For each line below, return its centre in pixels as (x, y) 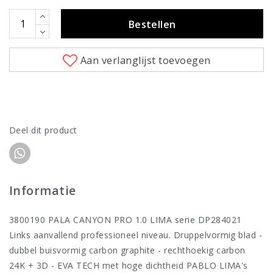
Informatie (43, 191)
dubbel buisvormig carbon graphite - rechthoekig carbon (127, 250)
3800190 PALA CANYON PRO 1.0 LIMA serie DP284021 (126, 220)
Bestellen (152, 25)
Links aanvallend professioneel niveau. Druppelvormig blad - (136, 235)
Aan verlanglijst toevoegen (146, 61)
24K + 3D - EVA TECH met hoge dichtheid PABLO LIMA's (129, 266)
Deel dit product (43, 130)
